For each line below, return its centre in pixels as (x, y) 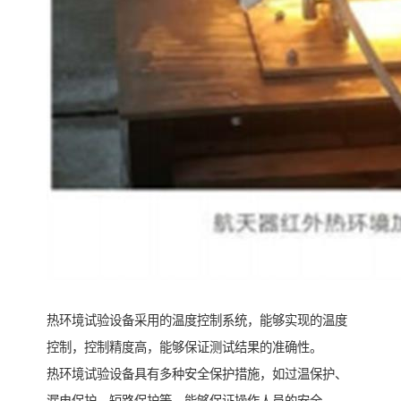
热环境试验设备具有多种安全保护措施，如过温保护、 (197, 375)
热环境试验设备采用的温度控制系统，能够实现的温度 (197, 321)
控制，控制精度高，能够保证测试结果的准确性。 (184, 348)
